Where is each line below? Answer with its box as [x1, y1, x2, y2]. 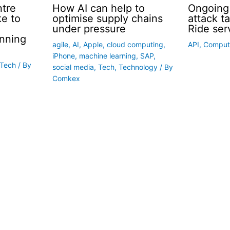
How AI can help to [52, 2, 145, 14]
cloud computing [106, 40, 163, 49]
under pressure [52, 22, 126, 35]
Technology [118, 62, 158, 71]
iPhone [52, 51, 75, 60]
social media [52, 62, 94, 71]
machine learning [79, 51, 136, 60]
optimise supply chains [52, 12, 163, 25]
